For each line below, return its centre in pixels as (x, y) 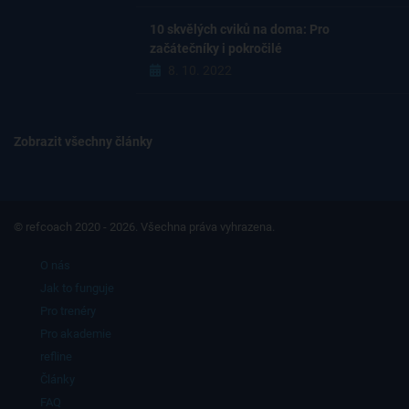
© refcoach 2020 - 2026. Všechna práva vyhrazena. (144, 227)
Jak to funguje (77, 288)
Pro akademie (76, 334)
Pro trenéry (68, 311)
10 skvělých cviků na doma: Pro (240, 29)
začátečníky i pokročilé (216, 48)
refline (56, 357)
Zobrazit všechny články (83, 142)
